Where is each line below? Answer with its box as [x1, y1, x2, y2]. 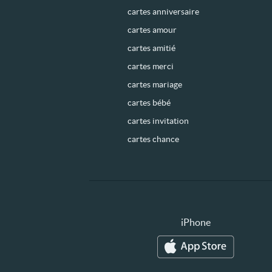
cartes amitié [127, 43, 175, 53]
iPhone [180, 217, 211, 228]
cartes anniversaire [127, 7, 199, 16]
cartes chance [127, 134, 179, 144]
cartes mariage [127, 80, 182, 89]
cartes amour [127, 25, 177, 35]
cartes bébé [127, 98, 171, 107]
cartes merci [127, 61, 174, 71]
